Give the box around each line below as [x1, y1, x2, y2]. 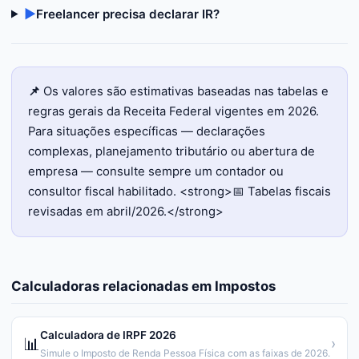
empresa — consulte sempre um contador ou [28, 164, 284, 179]
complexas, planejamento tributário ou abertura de [28, 144, 315, 159]
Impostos [215, 278, 276, 294]
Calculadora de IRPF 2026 [40, 329, 176, 341]
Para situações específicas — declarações [28, 124, 265, 139]
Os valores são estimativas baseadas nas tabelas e [43, 84, 329, 99]
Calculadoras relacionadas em [11, 278, 215, 294]
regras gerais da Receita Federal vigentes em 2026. [28, 104, 319, 119]
